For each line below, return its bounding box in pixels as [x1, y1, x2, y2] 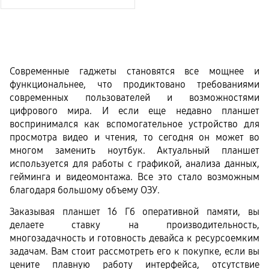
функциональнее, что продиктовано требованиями [10, 79, 259, 91]
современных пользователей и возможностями [10, 92, 259, 104]
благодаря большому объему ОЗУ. [10, 184, 160, 196]
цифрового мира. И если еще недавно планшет [10, 105, 259, 117]
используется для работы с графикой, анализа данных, [10, 158, 259, 170]
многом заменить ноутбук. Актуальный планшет [10, 145, 259, 157]
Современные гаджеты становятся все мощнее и [10, 65, 259, 77]
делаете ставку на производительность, [10, 219, 259, 231]
